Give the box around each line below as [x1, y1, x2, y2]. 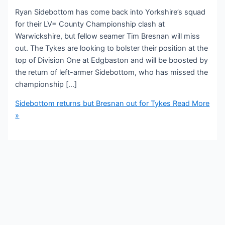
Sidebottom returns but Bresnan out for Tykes [15, 99, 171, 108]
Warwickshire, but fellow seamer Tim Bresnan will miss [15, 31, 200, 41]
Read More [171, 99, 210, 108]
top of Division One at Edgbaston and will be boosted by [15, 55, 208, 65]
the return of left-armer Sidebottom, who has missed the [15, 67, 208, 77]
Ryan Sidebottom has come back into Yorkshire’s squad [15, 7, 206, 17]
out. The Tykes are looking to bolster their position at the [15, 43, 208, 53]
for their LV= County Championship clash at [15, 19, 165, 29]
